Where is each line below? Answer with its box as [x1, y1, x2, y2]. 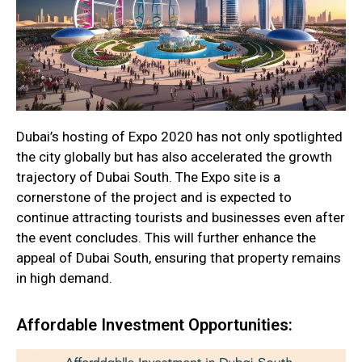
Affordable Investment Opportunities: [16, 314, 293, 335]
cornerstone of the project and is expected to [16, 189, 292, 206]
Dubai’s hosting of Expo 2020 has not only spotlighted [16, 128, 343, 145]
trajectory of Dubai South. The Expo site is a [16, 169, 280, 186]
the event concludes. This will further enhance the [16, 229, 316, 246]
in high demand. [16, 270, 112, 287]
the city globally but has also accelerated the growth [16, 149, 332, 166]
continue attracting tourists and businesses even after [16, 209, 345, 226]
